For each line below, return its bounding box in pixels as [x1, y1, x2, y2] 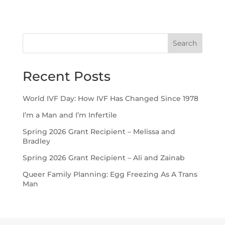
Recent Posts [22, 68, 110, 84]
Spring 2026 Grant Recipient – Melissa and [22, 127, 175, 137]
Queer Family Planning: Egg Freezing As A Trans [22, 170, 197, 179]
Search [173, 38, 197, 48]
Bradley [22, 137, 50, 146]
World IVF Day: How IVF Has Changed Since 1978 [22, 94, 198, 103]
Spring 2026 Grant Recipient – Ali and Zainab [22, 153, 185, 163]
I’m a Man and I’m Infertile [22, 110, 117, 120]
